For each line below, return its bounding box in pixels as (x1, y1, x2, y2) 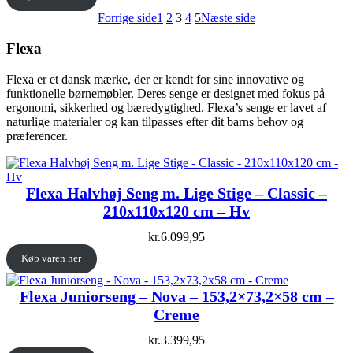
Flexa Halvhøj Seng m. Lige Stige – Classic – (26, 184, 327, 202)
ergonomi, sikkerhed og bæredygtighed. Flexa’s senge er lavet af (6, 100, 326, 114)
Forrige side (98, 11, 157, 25)
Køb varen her (21, 252, 82, 265)
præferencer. (6, 128, 68, 143)
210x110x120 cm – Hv (103, 202, 250, 220)
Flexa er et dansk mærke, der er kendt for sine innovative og (6, 72, 304, 86)
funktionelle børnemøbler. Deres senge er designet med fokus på (6, 86, 325, 100)
